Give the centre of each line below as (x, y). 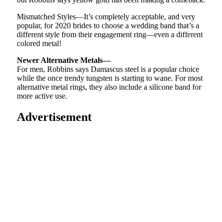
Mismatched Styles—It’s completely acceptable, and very (106, 17)
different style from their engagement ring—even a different (110, 35)
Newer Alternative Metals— (63, 60)
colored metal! (39, 44)
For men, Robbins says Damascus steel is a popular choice (108, 69)
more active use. (42, 96)
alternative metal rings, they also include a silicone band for (109, 87)
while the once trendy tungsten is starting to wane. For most (110, 78)
